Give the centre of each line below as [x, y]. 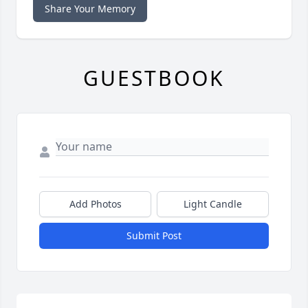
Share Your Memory [90, 9]
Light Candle [213, 204]
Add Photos [95, 204]
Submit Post [154, 236]
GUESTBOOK [154, 78]
